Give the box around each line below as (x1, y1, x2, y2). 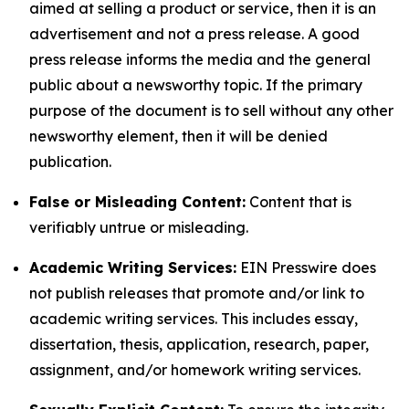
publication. (29, 152, 111, 171)
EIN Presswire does (236, 258, 376, 277)
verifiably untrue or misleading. (29, 218, 248, 236)
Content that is (246, 193, 351, 211)
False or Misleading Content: (29, 193, 246, 211)
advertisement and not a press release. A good (29, 25, 360, 43)
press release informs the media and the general (29, 50, 371, 68)
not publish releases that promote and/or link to (29, 284, 364, 302)
